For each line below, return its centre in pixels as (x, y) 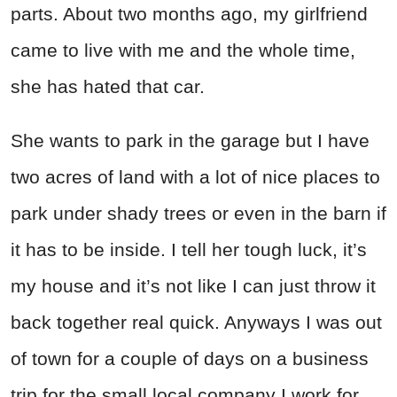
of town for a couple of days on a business (190, 358)
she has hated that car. (108, 86)
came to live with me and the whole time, (183, 50)
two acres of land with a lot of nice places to (195, 176)
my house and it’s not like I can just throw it (193, 285)
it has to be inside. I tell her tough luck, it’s (189, 249)
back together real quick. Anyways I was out (196, 322)
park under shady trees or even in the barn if (198, 213)
